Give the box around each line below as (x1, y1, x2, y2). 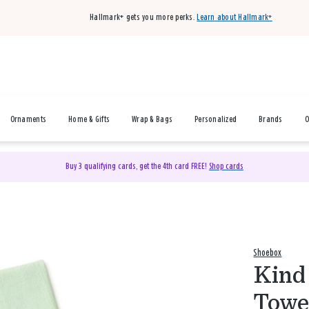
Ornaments (10, 115, 47, 124)
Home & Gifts (68, 115, 110, 124)
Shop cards (208, 162, 243, 171)
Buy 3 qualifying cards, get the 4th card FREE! (65, 162, 209, 171)
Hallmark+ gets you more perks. (90, 13, 195, 22)
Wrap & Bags (132, 115, 173, 124)
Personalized (195, 115, 237, 124)
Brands (259, 115, 283, 124)
